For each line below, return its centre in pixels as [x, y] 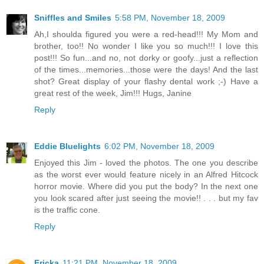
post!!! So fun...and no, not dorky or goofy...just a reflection [146, 57]
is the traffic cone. [67, 209]
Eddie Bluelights [67, 146]
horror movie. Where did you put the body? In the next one [146, 186]
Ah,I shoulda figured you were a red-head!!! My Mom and [146, 34]
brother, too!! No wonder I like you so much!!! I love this [146, 46]
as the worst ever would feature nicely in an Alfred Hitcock [146, 174]
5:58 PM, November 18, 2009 [170, 17]
